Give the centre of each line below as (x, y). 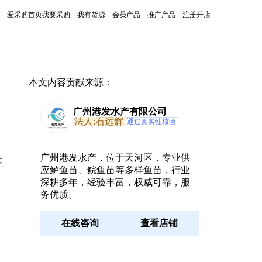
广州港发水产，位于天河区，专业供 (115, 158)
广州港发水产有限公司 (120, 111)
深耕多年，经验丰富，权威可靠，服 (115, 182)
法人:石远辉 (99, 121)
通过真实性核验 (151, 122)
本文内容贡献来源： (70, 82)
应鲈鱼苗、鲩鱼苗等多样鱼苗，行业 (115, 170)
